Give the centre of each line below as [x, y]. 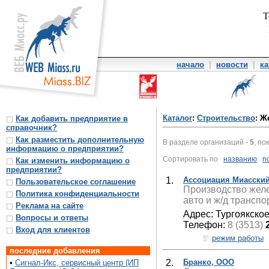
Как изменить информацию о [73, 161]
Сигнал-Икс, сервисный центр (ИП [77, 263]
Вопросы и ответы [52, 218]
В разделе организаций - [206, 142]
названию [240, 159]
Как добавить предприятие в [72, 119]
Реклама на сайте [50, 206]
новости [232, 65]
